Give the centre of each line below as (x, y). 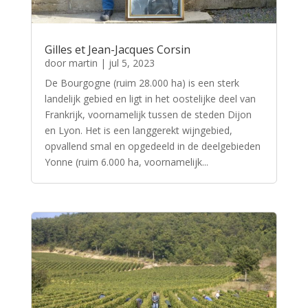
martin (83, 63)
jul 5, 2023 (131, 63)
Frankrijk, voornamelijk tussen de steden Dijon (148, 114)
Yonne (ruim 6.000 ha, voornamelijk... (126, 162)
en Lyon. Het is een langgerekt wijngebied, (138, 130)
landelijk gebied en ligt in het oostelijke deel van (150, 98)
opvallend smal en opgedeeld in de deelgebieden (152, 146)
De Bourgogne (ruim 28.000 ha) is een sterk (142, 82)
